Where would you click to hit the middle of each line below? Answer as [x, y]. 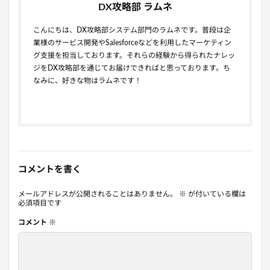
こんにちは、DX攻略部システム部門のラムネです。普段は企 [132, 30]
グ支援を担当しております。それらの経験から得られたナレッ [134, 55]
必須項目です [40, 203]
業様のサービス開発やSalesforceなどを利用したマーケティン [132, 42]
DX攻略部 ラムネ [135, 7]
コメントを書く [50, 169]
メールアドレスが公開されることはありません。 [98, 194]
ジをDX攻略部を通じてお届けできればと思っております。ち [132, 68]
